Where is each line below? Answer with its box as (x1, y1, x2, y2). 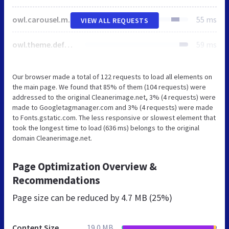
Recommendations (12, 173, 100, 187)
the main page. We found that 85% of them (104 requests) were (12, 82, 206, 91)
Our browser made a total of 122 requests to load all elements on (12, 72, 212, 81)
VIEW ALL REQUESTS (80, 15, 149, 25)
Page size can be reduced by (12, 191, 121, 203)
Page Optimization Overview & (12, 159, 157, 173)
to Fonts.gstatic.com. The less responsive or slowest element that (12, 112, 216, 122)
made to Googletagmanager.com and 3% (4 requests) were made (12, 102, 213, 112)
